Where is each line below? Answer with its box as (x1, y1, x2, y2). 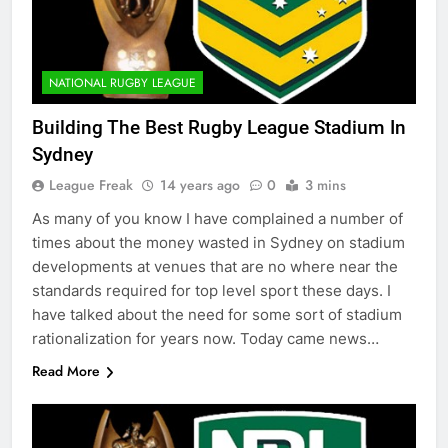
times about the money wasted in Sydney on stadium (32, 233, 405, 253)
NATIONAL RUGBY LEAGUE (49, 74, 196, 93)
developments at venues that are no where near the (32, 257, 398, 277)
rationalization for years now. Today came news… (32, 329, 379, 349)
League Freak (49, 175, 133, 196)
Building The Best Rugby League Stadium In (32, 116, 406, 140)
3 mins (305, 175, 346, 196)
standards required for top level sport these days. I (32, 281, 391, 301)
